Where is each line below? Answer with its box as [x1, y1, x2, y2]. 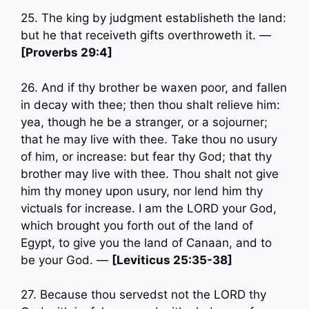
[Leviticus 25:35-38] [112, 252, 232, 267]
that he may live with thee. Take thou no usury [21, 132, 277, 146]
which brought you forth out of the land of [21, 218, 253, 232]
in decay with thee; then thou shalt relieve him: [21, 97, 280, 112]
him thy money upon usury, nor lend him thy [21, 183, 263, 198]
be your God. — [21, 252, 112, 267]
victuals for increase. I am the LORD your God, [21, 201, 277, 215]
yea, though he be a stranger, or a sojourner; [21, 114, 268, 129]
